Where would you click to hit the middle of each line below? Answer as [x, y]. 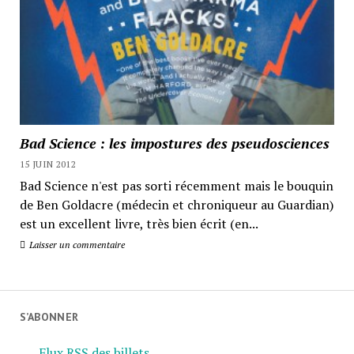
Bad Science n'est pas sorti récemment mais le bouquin [176, 185]
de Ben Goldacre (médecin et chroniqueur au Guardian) [176, 204]
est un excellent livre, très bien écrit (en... [139, 223]
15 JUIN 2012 [48, 164]
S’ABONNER [49, 317]
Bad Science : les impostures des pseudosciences [174, 143]
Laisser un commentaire [75, 244]
